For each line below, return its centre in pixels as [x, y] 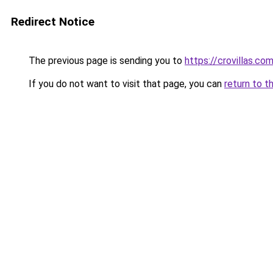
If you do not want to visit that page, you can [125, 84]
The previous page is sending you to [105, 61]
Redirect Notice [53, 22]
